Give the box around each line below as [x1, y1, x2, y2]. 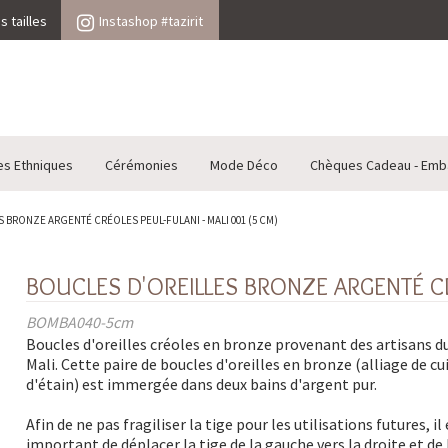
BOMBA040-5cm [25, 312, 133, 333]
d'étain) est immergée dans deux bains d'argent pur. [25, 374, 377, 395]
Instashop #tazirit [99, 12, 203, 30]
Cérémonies [105, 156, 178, 175]
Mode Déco [210, 156, 278, 175]
